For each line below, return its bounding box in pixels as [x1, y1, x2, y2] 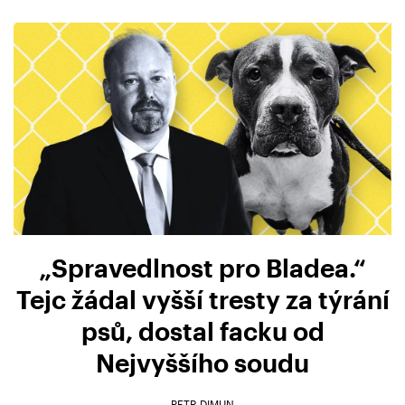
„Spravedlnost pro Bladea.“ [39, 251, 366, 283]
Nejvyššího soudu [96, 346, 309, 378]
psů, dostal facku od [80, 315, 325, 346]
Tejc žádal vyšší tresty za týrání [15, 283, 390, 315]
